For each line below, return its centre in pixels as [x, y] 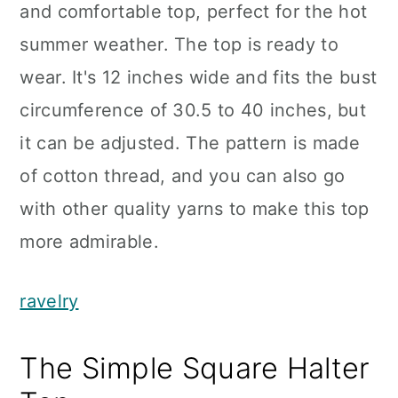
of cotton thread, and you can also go [183, 176]
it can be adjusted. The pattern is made [190, 143]
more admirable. [89, 242]
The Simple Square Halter [195, 368]
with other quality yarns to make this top [195, 209]
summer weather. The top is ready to [179, 44]
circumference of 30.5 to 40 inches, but [193, 110]
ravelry [49, 301]
